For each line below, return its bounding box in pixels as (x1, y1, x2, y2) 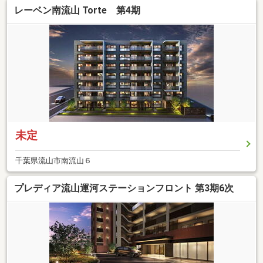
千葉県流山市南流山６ (15, 156, 92, 165)
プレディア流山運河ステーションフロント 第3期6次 (14, 183, 234, 194)
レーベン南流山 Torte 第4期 (14, 4, 140, 16)
